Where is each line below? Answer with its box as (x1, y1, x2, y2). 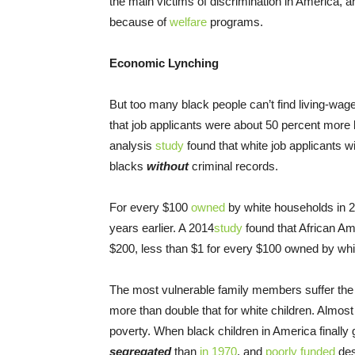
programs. (207, 15, 263, 29)
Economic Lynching (109, 56, 219, 71)
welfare (170, 15, 207, 29)
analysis (109, 139, 155, 153)
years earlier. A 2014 (109, 221, 214, 235)
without (147, 159, 189, 174)
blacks (109, 159, 147, 174)
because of (109, 15, 170, 29)
